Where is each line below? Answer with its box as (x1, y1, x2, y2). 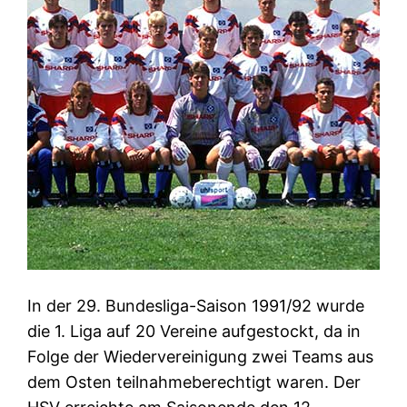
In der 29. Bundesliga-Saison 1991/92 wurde (27, 296, 365, 316)
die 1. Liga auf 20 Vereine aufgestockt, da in (27, 322, 362, 342)
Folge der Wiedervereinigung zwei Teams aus (27, 347, 374, 367)
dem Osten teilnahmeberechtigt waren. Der (27, 372, 362, 392)
